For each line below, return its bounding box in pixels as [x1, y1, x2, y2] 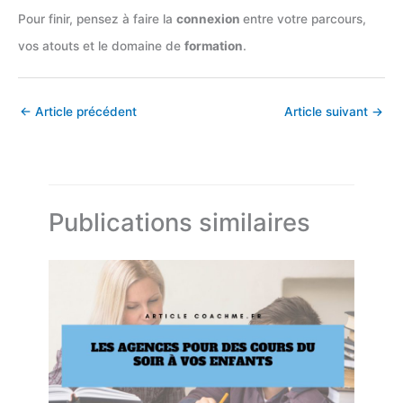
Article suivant [284, 103, 372, 119]
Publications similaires [49, 207, 311, 238]
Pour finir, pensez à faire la [18, 11, 176, 26]
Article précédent [31, 103, 137, 119]
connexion [176, 11, 243, 26]
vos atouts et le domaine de [18, 38, 184, 53]
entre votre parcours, [243, 11, 366, 26]
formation [184, 38, 243, 53]
